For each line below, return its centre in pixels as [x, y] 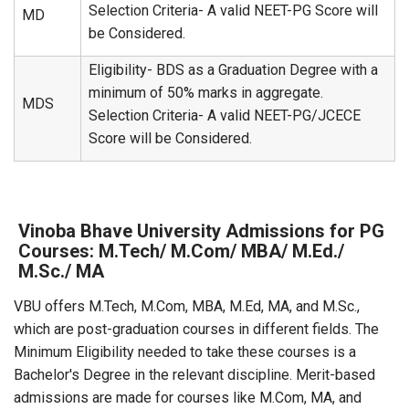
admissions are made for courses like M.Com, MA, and [188, 398]
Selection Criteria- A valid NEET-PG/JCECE [225, 115]
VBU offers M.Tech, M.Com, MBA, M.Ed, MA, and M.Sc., [187, 306]
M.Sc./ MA [61, 271]
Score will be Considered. [170, 138]
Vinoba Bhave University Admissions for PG [201, 231]
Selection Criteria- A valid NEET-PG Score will [233, 10]
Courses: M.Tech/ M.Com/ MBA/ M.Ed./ [181, 251]
